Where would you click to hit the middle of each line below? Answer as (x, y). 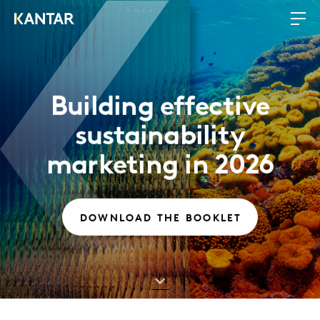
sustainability (160, 138)
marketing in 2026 (160, 167)
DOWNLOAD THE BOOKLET (161, 219)
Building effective (160, 109)
